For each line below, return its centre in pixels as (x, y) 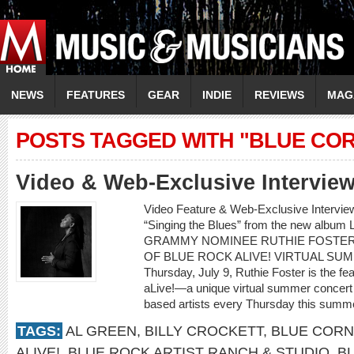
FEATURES (96, 95)
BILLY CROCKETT (204, 331)
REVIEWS (279, 95)
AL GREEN (101, 331)
